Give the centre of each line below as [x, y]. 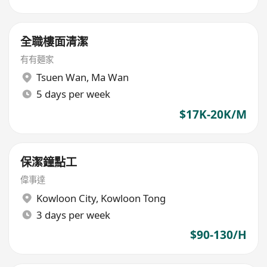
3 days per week [73, 215]
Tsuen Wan [61, 77]
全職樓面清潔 [55, 42]
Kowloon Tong [133, 198]
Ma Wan [110, 77]
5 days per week [73, 94]
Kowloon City [66, 198]
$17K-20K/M [213, 114]
